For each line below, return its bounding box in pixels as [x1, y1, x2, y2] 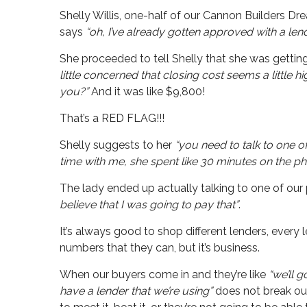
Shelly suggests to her [60, 138, 175, 151]
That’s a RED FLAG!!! [60, 111, 164, 125]
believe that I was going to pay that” [60, 197, 238, 211]
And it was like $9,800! [91, 84, 205, 98]
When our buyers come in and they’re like [60, 267, 269, 281]
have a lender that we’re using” [60, 284, 212, 297]
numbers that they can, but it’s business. [60, 241, 262, 254]
